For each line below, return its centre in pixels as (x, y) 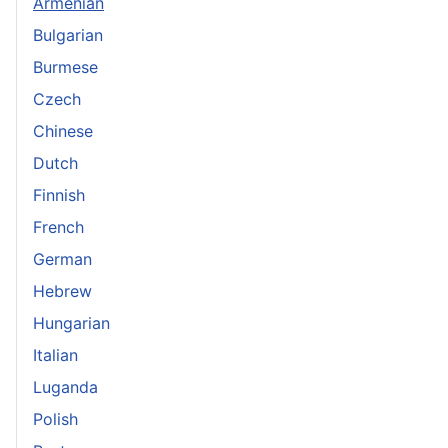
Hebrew (62, 291)
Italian (55, 355)
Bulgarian (68, 35)
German (62, 259)
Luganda (65, 387)
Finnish (59, 195)
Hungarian (71, 323)
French (58, 227)
